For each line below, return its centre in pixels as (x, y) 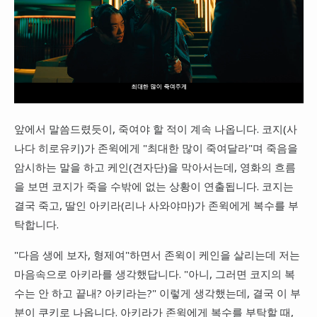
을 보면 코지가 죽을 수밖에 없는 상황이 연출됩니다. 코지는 (154, 186)
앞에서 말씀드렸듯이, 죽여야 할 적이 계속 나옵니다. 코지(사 (155, 129)
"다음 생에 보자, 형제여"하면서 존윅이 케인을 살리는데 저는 (157, 254)
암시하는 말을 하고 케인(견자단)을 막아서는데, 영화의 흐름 (155, 167)
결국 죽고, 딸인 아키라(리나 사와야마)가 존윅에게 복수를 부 (156, 206)
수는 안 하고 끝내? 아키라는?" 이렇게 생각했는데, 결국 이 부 (157, 293)
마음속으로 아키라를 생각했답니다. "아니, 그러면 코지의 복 (154, 273)
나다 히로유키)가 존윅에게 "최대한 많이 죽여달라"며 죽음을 (156, 148)
